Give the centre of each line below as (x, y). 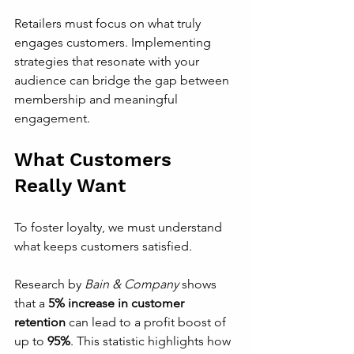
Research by (49, 284)
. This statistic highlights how (152, 341)
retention (40, 322)
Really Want (70, 186)
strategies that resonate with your (108, 61)
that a (31, 303)
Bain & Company (132, 284)
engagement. (52, 118)
